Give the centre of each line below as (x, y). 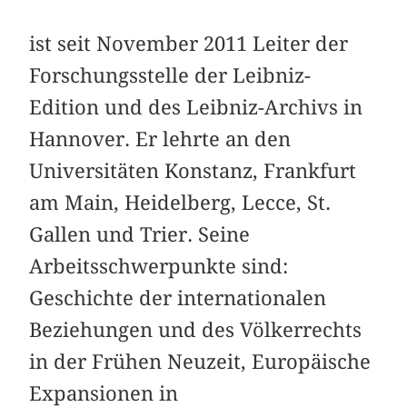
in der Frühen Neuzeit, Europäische (200, 362)
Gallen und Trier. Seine (140, 235)
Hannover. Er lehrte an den (160, 139)
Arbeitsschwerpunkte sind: (159, 267)
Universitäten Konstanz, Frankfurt (193, 171)
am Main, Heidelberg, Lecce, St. (180, 203)
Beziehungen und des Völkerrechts (196, 330)
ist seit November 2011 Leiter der (189, 44)
